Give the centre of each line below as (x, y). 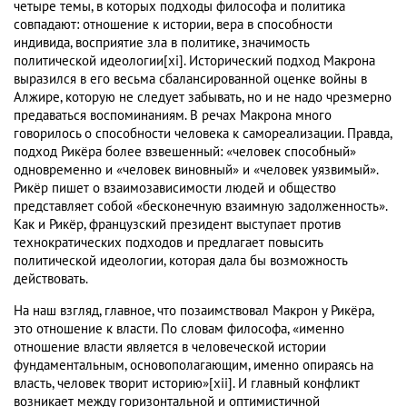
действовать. (51, 279)
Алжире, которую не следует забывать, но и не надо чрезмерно (203, 98)
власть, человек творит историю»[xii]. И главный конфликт (187, 384)
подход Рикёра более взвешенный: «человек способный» (185, 152)
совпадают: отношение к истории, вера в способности (173, 25)
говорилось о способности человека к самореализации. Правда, (203, 134)
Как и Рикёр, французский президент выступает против (177, 225)
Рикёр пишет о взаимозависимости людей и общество (175, 189)
